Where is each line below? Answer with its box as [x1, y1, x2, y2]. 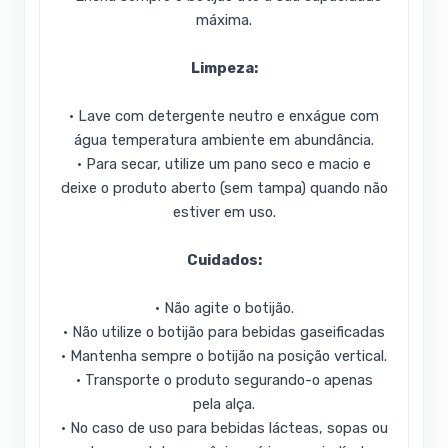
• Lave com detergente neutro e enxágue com [69, 107, 379, 126]
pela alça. [193, 395, 255, 414]
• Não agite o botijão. [154, 299, 294, 318]
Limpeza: [190, 59, 258, 78]
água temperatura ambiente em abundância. [74, 131, 374, 150]
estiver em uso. [172, 203, 276, 222]
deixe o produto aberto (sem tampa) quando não [60, 179, 388, 198]
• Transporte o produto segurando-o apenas [75, 371, 373, 390]
